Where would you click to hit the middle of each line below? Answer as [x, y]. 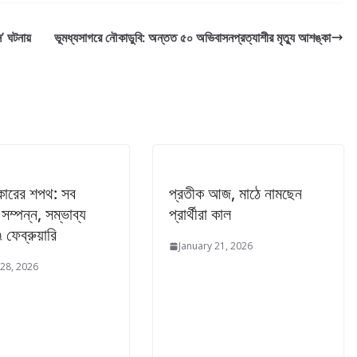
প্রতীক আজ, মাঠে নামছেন [235, 193]
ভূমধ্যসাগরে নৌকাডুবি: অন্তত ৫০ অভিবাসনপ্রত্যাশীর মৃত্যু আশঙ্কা [192, 37]
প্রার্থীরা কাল [200, 214]
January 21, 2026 [216, 246]
